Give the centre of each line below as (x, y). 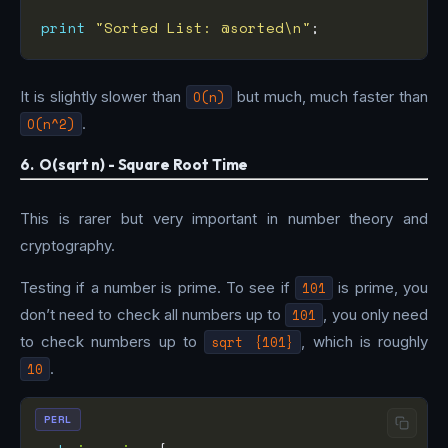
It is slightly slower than (103, 96)
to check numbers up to (112, 342)
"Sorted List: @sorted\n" (203, 28)
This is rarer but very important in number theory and (224, 219)
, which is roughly (365, 342)
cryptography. (67, 246)
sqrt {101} (253, 342)
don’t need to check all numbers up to (153, 315)
